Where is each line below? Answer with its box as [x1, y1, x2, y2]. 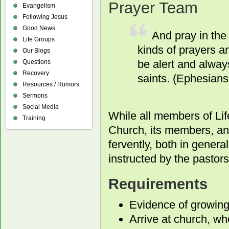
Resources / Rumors [22, 81, 79, 88]
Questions [22, 58, 51, 65]
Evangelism [22, 2, 55, 9]
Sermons [22, 92, 48, 99]
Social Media [22, 103, 59, 110]
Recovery [22, 70, 49, 77]
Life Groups [22, 36, 55, 43]
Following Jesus [22, 13, 67, 20]
